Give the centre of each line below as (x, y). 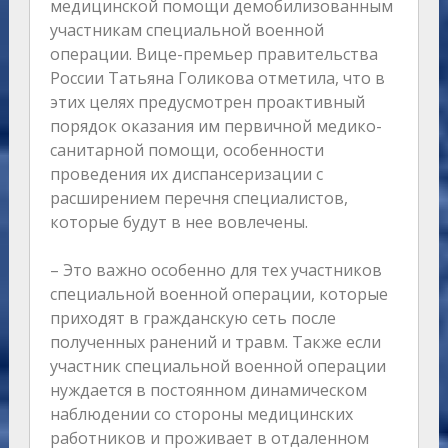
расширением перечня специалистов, (198, 198)
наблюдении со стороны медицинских (201, 414)
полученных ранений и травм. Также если (215, 342)
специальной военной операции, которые (218, 294)
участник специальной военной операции (217, 366)
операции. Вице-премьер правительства (213, 54)
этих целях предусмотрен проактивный (207, 102)
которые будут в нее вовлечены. (178, 222)
